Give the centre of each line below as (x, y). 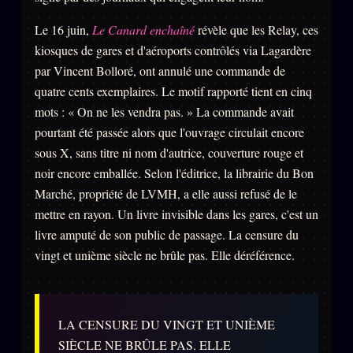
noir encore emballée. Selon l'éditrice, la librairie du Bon (174, 173)
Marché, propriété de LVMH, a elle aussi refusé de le (166, 194)
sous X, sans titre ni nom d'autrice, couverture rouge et (169, 153)
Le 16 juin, (63, 30)
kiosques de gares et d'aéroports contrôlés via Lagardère (173, 50)
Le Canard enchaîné (143, 30)
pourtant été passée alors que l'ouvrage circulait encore (169, 132)
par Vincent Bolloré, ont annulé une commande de (160, 71)
